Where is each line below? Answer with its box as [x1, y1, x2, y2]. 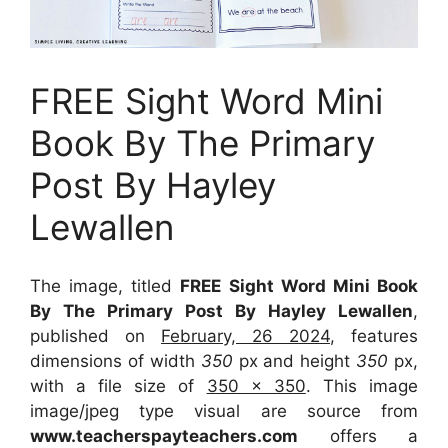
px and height [232, 350, 357, 371]
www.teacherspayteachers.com [30, 425, 298, 446]
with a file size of [30, 375, 207, 396]
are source [260, 400, 382, 421]
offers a [298, 425, 418, 446]
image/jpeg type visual [30, 400, 261, 421]
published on [30, 325, 161, 346]
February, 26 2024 [161, 325, 330, 346]
